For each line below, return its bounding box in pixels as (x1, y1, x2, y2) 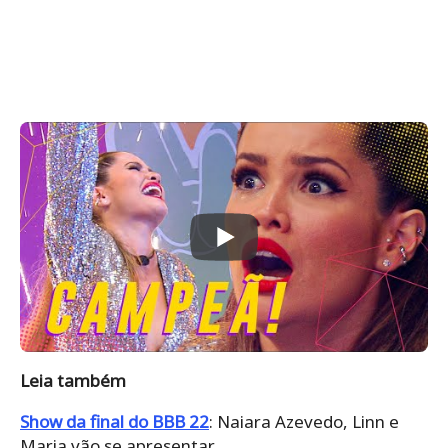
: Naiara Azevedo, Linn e (209, 409, 399, 433)
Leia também (20, 368, 126, 392)
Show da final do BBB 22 (20, 409, 209, 433)
